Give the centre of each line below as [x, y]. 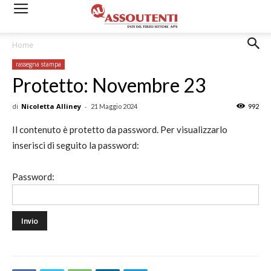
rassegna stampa [38, 64]
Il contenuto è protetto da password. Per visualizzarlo [120, 129]
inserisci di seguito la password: [76, 145]
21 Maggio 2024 [114, 106]
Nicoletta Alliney [51, 106]
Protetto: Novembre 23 [109, 85]
